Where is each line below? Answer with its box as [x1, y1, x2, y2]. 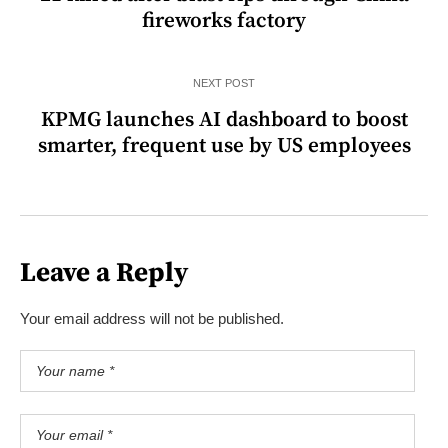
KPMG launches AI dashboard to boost [40, 106, 408, 133]
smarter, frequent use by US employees [37, 132, 411, 159]
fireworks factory [142, 7, 306, 34]
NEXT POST [193, 76, 255, 89]
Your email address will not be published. [20, 309, 284, 327]
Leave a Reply [20, 255, 188, 290]
